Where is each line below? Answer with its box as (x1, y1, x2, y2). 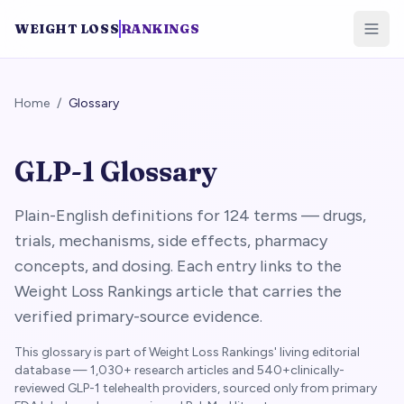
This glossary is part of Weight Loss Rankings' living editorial (14, 344, 360, 360)
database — (14, 363, 90, 378)
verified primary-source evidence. (14, 307, 262, 326)
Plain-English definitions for (14, 206, 224, 225)
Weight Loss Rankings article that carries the (14, 281, 342, 301)
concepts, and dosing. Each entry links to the (14, 256, 342, 276)
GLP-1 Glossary (14, 155, 217, 188)
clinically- (290, 363, 344, 378)
